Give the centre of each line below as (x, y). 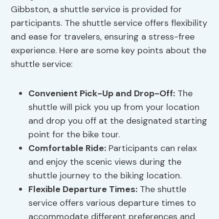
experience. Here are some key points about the (109, 51)
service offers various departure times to (112, 203)
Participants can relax (152, 148)
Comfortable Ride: (67, 148)
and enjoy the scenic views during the (105, 162)
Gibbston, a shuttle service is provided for (97, 10)
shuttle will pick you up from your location (114, 107)
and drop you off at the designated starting (118, 121)
